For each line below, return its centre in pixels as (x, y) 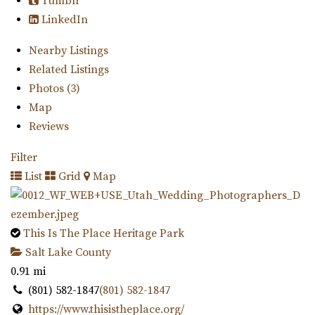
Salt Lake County (67, 253)
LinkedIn (63, 19)
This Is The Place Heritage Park (104, 234)
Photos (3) (54, 89)
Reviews (49, 127)
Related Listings (69, 70)
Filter (24, 158)
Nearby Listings (68, 51)
